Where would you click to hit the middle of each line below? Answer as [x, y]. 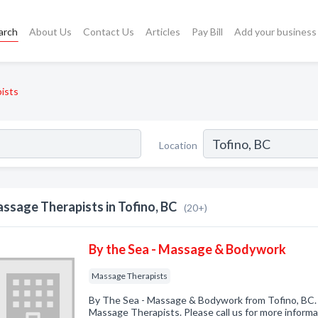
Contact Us [108, 31]
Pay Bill [207, 31]
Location [178, 145]
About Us [50, 31]
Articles [163, 31]
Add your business [275, 31]
